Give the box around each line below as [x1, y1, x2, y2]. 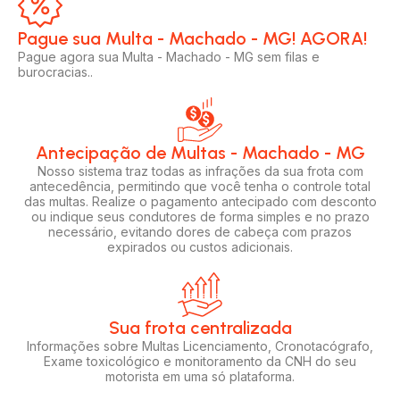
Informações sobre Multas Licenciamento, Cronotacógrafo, [27, 337, 373, 354]
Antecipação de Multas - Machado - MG [35, 141, 365, 163]
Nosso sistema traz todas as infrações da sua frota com [37, 162, 363, 179]
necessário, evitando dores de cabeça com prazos [48, 223, 352, 239]
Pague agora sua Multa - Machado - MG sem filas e [18, 48, 320, 64]
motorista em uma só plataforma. [105, 368, 295, 384]
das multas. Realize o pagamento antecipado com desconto [23, 193, 377, 209]
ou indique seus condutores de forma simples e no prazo [30, 208, 370, 224]
